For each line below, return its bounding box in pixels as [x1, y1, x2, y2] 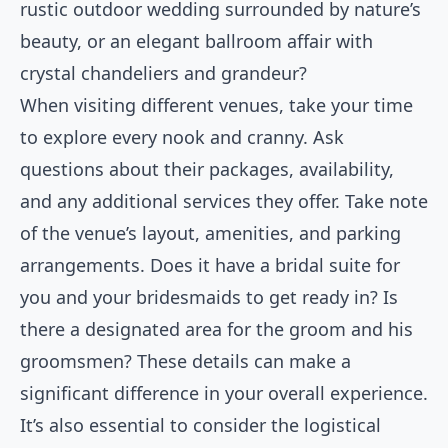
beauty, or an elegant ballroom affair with [20, 29, 373, 54]
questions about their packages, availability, [20, 157, 394, 182]
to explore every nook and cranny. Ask [20, 125, 344, 150]
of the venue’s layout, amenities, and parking [20, 221, 401, 246]
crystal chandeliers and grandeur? [20, 61, 307, 86]
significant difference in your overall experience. [20, 381, 428, 406]
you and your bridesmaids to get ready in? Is [20, 285, 398, 310]
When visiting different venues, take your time [20, 93, 413, 118]
